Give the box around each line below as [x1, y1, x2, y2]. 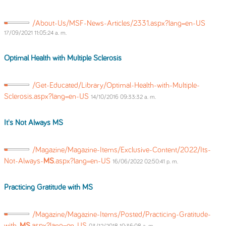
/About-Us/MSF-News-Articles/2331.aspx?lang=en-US [32, 20, 205, 27]
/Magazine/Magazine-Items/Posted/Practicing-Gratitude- [32, 211, 211, 218]
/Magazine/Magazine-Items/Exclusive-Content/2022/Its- [32, 146, 211, 154]
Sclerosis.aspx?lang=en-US [4, 93, 91, 100]
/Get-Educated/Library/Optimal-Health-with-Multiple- [32, 82, 200, 89]
